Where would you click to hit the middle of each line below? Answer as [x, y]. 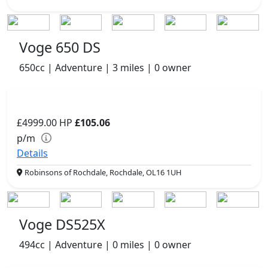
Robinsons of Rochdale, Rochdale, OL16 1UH [102, 173]
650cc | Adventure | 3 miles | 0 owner [105, 68]
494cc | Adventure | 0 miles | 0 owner [105, 245]
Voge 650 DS [60, 48]
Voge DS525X [62, 225]
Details [32, 153]
